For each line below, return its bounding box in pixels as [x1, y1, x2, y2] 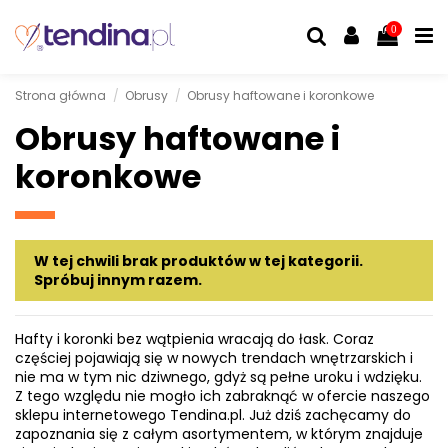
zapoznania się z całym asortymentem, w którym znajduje [15, 424, 423, 445]
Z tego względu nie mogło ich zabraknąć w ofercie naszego [15, 386, 430, 407]
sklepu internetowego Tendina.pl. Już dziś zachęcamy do [15, 405, 411, 426]
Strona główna [15, 86, 106, 104]
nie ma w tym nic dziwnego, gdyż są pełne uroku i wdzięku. [15, 367, 422, 388]
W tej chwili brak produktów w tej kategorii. [33, 250, 363, 271]
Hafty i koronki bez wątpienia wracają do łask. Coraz [15, 329, 374, 350]
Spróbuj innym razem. [33, 269, 202, 290]
